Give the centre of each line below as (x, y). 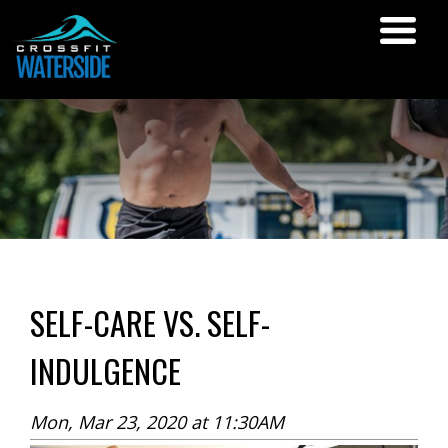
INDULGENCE (105, 370)
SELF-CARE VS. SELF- (150, 322)
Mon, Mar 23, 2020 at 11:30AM (157, 421)
